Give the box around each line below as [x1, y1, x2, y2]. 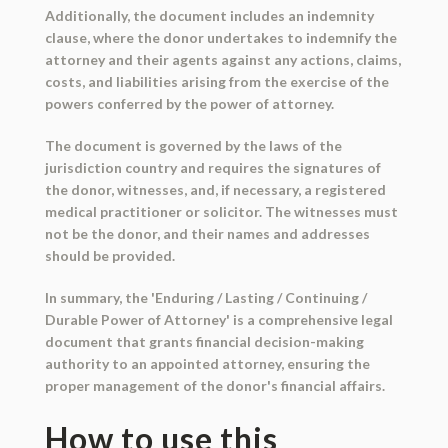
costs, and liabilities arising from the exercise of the [44, 73, 389, 91]
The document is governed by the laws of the [44, 137, 342, 155]
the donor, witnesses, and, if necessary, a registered [44, 181, 386, 199]
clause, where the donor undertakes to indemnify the [44, 29, 397, 47]
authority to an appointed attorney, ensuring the [44, 355, 370, 373]
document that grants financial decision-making [44, 333, 364, 351]
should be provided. [44, 247, 175, 265]
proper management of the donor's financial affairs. [44, 377, 385, 395]
